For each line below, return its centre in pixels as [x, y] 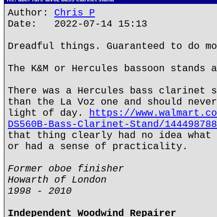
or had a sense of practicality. [98, 147]
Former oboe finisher [66, 169]
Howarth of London [57, 180]
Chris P [75, 13]
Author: [31, 13]
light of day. [48, 113]
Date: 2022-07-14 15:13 [77, 24]
